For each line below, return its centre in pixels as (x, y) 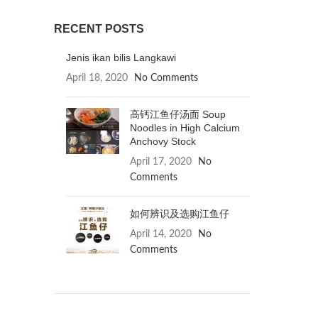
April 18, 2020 (97, 78)
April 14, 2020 (161, 234)
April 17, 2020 (161, 162)
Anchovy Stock (163, 141)
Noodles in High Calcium (185, 128)
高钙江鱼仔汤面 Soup (178, 114)
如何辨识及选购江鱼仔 (180, 214)
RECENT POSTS (99, 29)
